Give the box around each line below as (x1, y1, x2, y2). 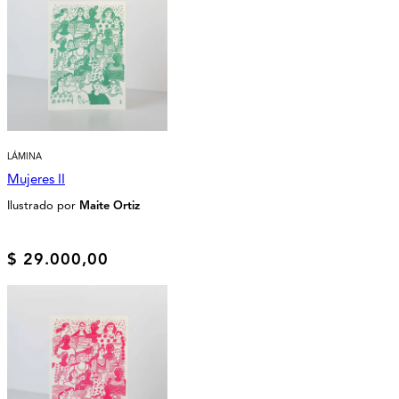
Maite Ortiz (79, 199, 140, 214)
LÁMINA (7, 151, 42, 163)
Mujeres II (7, 171, 65, 188)
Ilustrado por (7, 199, 79, 214)
